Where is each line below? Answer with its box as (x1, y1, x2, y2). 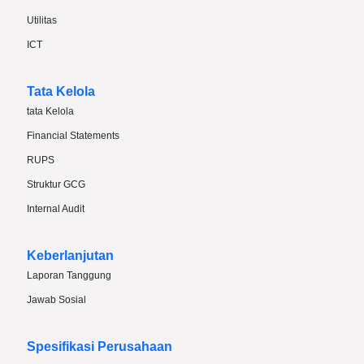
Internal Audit (27, 202, 84, 214)
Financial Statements (27, 129, 119, 141)
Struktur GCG (27, 178, 85, 190)
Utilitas (27, 14, 57, 26)
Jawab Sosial (27, 293, 86, 305)
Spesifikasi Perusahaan (27, 339, 172, 353)
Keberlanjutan (27, 248, 114, 262)
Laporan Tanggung (27, 269, 111, 281)
